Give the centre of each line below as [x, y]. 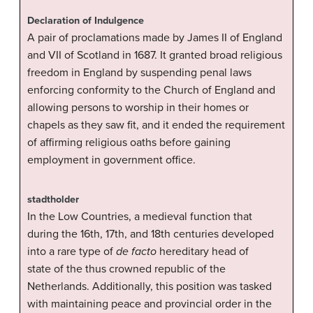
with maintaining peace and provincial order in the [150, 304]
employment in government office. [111, 160]
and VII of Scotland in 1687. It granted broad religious [155, 55]
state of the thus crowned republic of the [126, 269]
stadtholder [53, 199]
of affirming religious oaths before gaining [129, 142]
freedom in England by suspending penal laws [139, 72]
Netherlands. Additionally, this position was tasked [150, 286]
